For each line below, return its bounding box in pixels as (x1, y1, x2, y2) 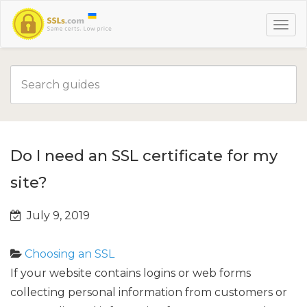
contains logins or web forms (95, 267, 251, 280)
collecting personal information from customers (10, 286, 273, 299)
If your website (10, 267, 95, 280)
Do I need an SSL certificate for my (10, 147, 278, 165)
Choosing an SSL (25, 247, 114, 260)
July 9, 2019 (21, 209, 90, 222)
